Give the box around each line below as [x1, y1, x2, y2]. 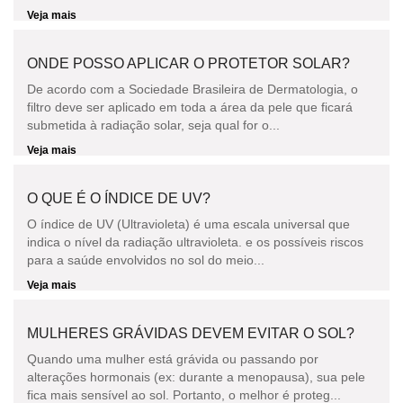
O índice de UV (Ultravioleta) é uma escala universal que [27, 217, 350, 232]
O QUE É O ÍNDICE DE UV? [27, 191, 210, 207]
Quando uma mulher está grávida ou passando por [27, 352, 318, 367]
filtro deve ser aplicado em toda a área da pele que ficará [27, 100, 353, 115]
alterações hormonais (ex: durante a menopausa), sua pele [27, 370, 365, 385]
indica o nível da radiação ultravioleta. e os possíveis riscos [27, 235, 363, 250]
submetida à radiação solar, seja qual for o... [27, 118, 280, 133]
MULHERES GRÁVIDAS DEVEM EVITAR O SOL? [27, 326, 354, 342]
